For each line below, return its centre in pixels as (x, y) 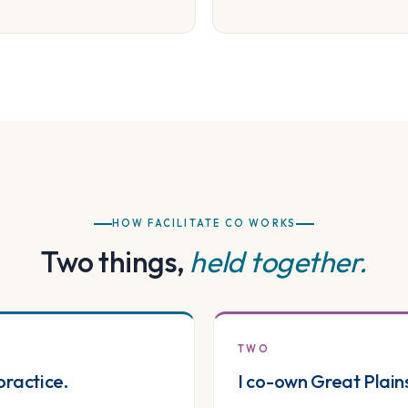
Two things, (116, 262)
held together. (278, 262)
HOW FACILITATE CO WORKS (204, 224)
